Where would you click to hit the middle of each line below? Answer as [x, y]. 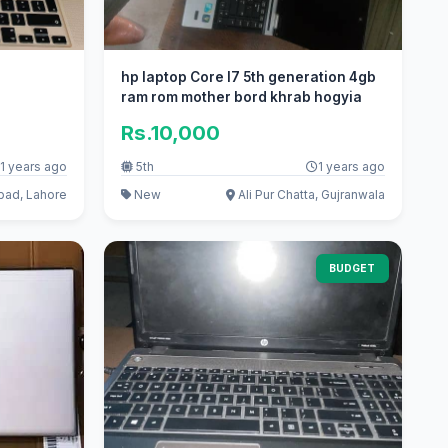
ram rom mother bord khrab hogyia [242, 97]
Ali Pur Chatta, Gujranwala [310, 195]
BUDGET [352, 268]
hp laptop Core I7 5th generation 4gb [249, 77]
